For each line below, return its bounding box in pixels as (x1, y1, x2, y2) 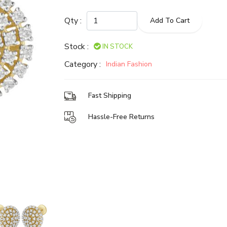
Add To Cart (150, 16, 190, 26)
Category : (64, 58, 101, 70)
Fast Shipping (88, 91, 131, 101)
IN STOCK (102, 42, 133, 51)
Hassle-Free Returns (88, 112, 155, 122)
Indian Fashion (106, 59, 152, 69)
